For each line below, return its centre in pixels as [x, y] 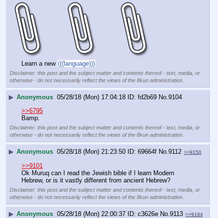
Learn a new [39, 63]
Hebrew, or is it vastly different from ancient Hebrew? [96, 181]
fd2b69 [147, 97]
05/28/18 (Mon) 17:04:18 [91, 97]
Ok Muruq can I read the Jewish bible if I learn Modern [98, 173]
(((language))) [76, 63]
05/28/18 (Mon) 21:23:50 [91, 151]
